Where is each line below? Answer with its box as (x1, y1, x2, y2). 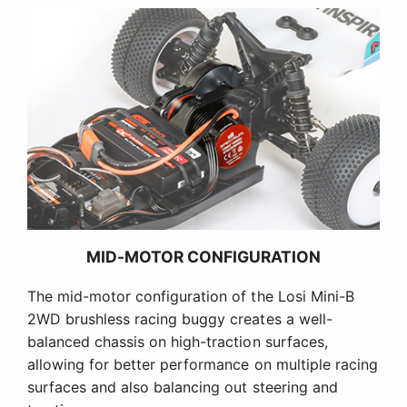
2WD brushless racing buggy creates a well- (27, 310, 333, 329)
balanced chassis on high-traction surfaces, (27, 333, 328, 352)
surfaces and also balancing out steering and (27, 378, 338, 397)
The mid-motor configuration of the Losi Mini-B (27, 287, 354, 306)
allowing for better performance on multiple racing (27, 355, 378, 374)
